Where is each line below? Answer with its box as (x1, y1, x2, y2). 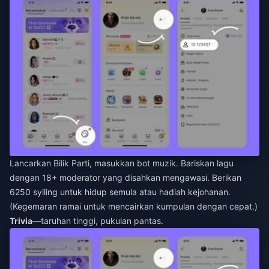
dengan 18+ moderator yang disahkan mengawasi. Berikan (10, 172, 241, 183)
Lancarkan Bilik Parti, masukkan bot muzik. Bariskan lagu (10, 158, 234, 169)
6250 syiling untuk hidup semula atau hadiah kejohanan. (10, 187, 231, 198)
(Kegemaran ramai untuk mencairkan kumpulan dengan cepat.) (10, 201, 258, 212)
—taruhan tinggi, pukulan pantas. (32, 216, 163, 226)
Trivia (10, 216, 32, 226)
